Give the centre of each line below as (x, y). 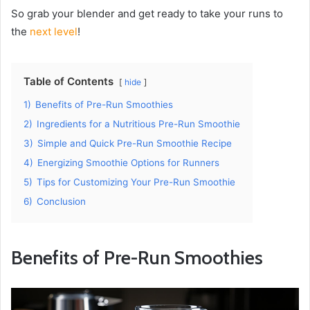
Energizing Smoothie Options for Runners (128, 162)
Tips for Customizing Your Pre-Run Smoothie (136, 182)
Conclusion (61, 201)
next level (54, 31)
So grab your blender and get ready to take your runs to (147, 13)
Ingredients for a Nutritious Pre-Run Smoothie (138, 124)
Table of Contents (69, 81)
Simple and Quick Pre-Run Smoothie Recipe (135, 143)
